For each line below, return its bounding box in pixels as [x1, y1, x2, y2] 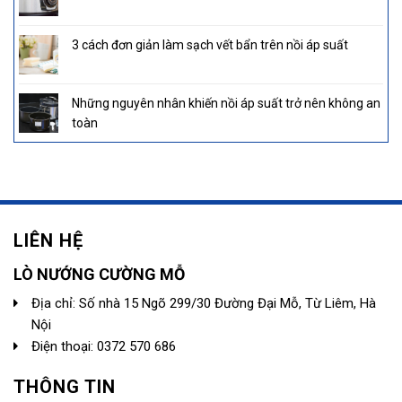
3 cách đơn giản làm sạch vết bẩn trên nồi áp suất [72, 38, 348, 53]
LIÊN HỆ [13, 230, 83, 252]
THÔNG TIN [13, 375, 116, 398]
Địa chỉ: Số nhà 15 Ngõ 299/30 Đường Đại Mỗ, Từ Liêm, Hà [31, 295, 376, 312]
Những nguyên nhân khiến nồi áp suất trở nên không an [72, 96, 380, 111]
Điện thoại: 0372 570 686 [31, 338, 176, 355]
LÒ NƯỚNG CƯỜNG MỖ [13, 265, 185, 284]
